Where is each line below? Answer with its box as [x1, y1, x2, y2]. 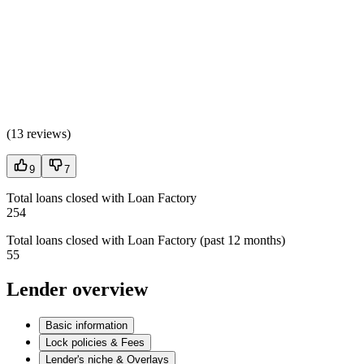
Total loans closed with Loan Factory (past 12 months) [6, 233, 285, 248]
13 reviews [11, 127, 67, 141]
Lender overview [6, 279, 148, 301]
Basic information [45, 319, 128, 332]
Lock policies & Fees [45, 336, 145, 349]
